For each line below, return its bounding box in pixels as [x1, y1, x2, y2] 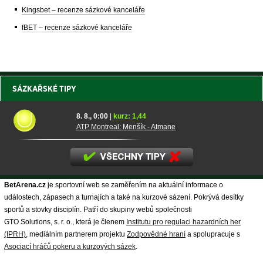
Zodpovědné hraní [127, 230, 186, 238]
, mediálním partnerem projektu [26, 230, 127, 238]
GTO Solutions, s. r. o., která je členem [4, 217, 126, 226]
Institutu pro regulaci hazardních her [126, 217, 241, 226]
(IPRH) [4, 230, 26, 238]
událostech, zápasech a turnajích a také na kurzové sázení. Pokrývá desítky [4, 193, 244, 201]
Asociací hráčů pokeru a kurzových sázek [4, 242, 136, 251]
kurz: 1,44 [113, 112, 146, 120]
